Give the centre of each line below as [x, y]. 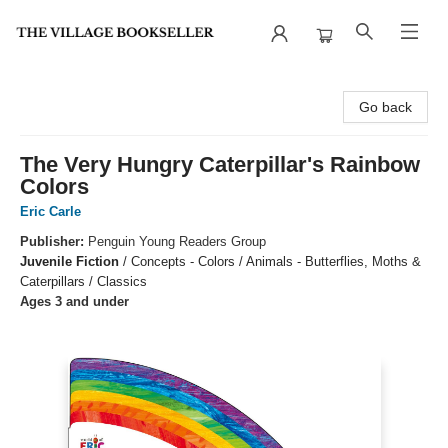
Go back [385, 107]
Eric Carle [50, 211]
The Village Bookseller [85, 85]
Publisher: [54, 241]
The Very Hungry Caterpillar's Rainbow [220, 164]
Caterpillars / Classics [83, 281]
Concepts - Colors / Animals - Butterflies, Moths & [276, 261]
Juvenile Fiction [69, 261]
